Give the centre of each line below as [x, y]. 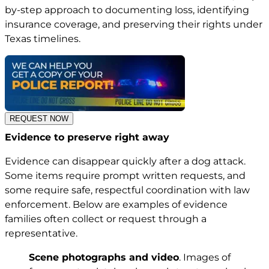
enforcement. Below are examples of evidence [116, 204]
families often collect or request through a [106, 219]
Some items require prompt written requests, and [125, 175]
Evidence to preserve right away [87, 137]
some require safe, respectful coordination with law [127, 190]
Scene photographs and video [104, 257]
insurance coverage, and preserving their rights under [134, 25]
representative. [41, 233]
